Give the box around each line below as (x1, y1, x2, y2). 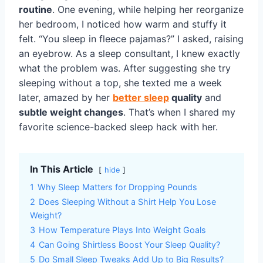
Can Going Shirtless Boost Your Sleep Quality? (39, 239, 220, 249)
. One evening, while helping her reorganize (52, 3, 244, 15)
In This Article (30, 163, 93, 175)
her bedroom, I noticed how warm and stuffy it (19, 18, 227, 30)
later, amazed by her (19, 91, 113, 103)
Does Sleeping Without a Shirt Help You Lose (39, 196, 216, 207)
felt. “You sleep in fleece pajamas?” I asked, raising (19, 32, 244, 45)
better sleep (113, 91, 169, 103)
